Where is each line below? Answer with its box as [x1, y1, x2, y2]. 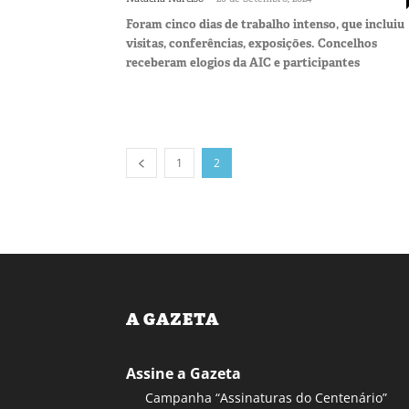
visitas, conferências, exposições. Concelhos [126, 35, 377, 51]
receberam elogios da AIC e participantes [126, 54, 360, 70]
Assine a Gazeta [126, 362, 241, 383]
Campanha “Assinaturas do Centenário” [145, 388, 387, 406]
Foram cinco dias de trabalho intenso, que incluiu [126, 16, 404, 32]
